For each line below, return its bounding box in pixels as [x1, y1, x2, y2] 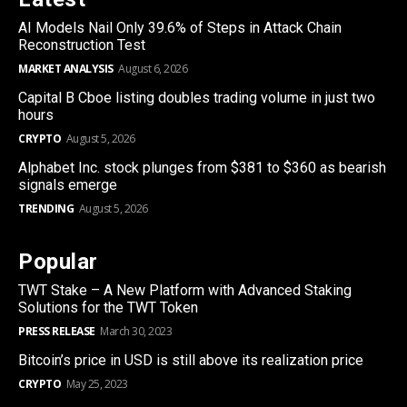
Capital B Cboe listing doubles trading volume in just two [18, 88, 375, 106]
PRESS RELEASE [18, 323, 95, 339]
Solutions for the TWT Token [18, 298, 198, 316]
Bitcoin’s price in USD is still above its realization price [18, 351, 363, 369]
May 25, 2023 [65, 375, 128, 392]
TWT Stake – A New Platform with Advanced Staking [18, 281, 352, 299]
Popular [18, 248, 98, 274]
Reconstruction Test [18, 35, 145, 54]
